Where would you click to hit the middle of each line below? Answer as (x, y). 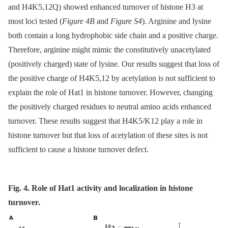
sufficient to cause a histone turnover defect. (78, 149)
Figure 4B (78, 21)
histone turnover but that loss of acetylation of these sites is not (108, 135)
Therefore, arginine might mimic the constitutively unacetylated (109, 49)
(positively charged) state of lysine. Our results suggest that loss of (114, 64)
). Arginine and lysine (177, 21)
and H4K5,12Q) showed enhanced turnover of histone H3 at (106, 7)
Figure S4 (126, 21)
